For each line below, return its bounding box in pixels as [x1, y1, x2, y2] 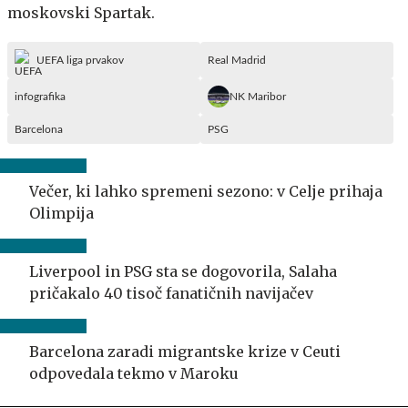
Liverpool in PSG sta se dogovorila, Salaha [29, 261, 337, 280]
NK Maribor [229, 90, 286, 102]
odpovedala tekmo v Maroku [29, 363, 239, 382]
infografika [15, 90, 66, 102]
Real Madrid [208, 54, 266, 66]
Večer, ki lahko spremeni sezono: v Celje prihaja [29, 181, 382, 200]
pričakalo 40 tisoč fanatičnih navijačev [29, 283, 313, 302]
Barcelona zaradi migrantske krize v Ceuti [29, 342, 341, 361]
